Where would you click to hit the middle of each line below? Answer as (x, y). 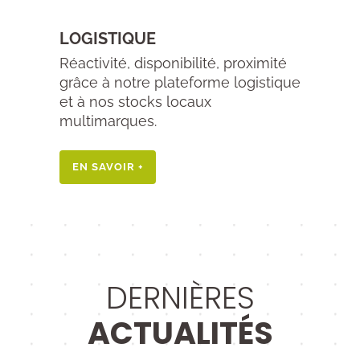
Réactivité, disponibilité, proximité (173, 63)
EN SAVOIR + (108, 167)
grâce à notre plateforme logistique (180, 82)
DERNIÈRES (180, 298)
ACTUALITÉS (180, 333)
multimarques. (108, 121)
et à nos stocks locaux (135, 102)
